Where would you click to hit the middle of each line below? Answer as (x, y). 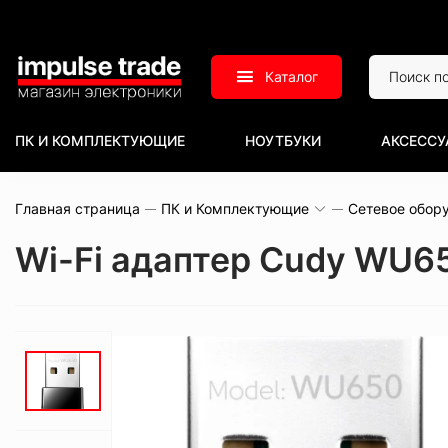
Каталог (292, 76)
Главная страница (77, 208)
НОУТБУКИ (283, 140)
